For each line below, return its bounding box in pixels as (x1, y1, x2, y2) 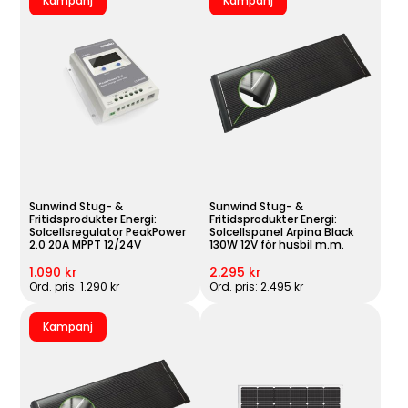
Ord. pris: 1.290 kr (29, 279, 120, 295)
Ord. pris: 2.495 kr (209, 279, 303, 295)
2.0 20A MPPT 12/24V (29, 237, 142, 253)
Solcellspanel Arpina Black (209, 224, 353, 240)
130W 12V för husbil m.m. (209, 237, 344, 253)
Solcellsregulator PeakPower (29, 224, 187, 240)
